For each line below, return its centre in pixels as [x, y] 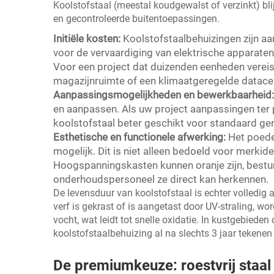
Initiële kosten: [88, 39]
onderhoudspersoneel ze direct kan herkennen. [161, 180]
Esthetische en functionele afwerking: [141, 137]
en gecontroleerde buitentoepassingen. [136, 19]
